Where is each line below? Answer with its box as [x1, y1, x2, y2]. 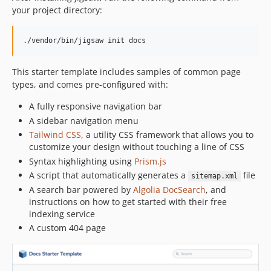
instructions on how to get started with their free [29, 195, 227, 207]
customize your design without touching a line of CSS [29, 141, 244, 152]
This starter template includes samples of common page [12, 66, 241, 77]
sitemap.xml [191, 172, 238, 180]
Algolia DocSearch [133, 183, 206, 195]
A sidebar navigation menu [29, 114, 139, 126]
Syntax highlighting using [29, 155, 134, 167]
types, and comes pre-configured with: [12, 79, 168, 90]
